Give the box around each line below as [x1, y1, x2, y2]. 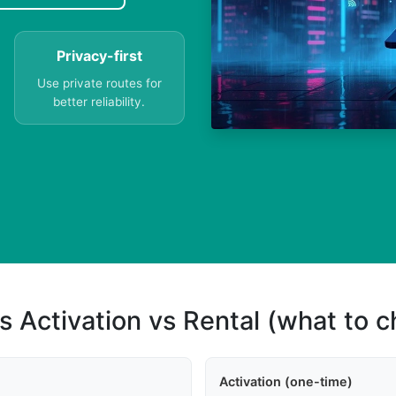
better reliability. [53, 95, 146, 110]
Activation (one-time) [218, 374, 353, 390]
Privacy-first [56, 47, 142, 65]
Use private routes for [36, 76, 162, 91]
